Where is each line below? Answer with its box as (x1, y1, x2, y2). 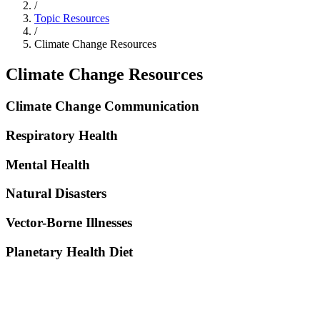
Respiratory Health (6, 127, 118, 143)
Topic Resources (34, 12, 109, 25)
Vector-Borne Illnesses (6, 214, 132, 230)
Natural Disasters (6, 186, 106, 201)
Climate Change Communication (6, 99, 199, 114)
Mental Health (6, 156, 90, 172)
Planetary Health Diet (6, 244, 133, 259)
